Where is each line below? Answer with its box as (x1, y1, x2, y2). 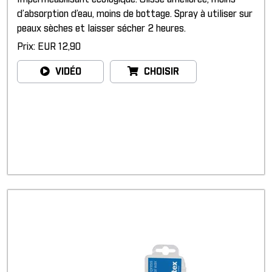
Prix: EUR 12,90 (17, 42, 81, 52)
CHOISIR (141, 67, 179, 76)
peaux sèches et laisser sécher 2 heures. (17, 24, 186, 33)
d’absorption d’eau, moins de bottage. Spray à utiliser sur (17, 9, 253, 19)
